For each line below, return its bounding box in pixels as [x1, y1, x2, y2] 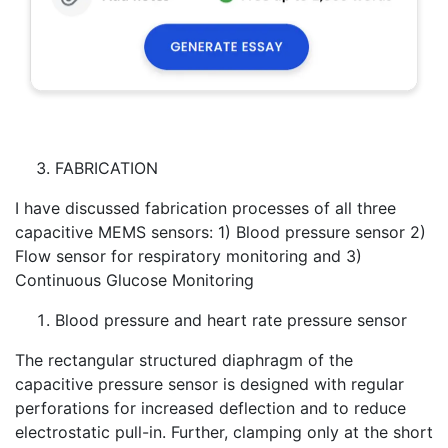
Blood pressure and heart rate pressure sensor [55, 310, 407, 330]
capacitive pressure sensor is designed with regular [15, 374, 404, 394]
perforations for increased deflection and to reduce [15, 398, 406, 418]
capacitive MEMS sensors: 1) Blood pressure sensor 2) [15, 222, 426, 242]
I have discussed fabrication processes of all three [15, 198, 396, 218]
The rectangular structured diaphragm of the [15, 350, 353, 370]
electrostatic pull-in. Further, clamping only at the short [15, 422, 433, 442]
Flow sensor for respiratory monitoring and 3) [15, 246, 362, 266]
